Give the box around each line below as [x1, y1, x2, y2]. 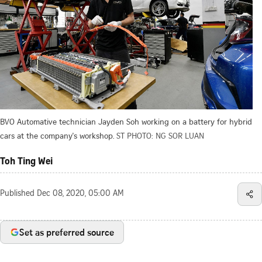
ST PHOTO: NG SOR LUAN [116, 129, 204, 141]
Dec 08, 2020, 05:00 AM [37, 189, 124, 198]
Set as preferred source [19, 225, 114, 239]
